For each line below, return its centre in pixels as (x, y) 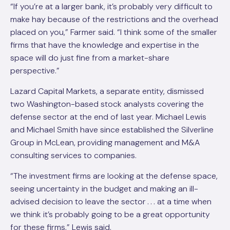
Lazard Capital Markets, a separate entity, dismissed (107, 91)
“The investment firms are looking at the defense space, (114, 176)
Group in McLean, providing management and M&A (105, 142)
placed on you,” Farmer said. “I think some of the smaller (114, 32)
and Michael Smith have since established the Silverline (112, 130)
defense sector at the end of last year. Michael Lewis (108, 117)
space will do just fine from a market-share (90, 58)
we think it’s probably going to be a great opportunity (110, 214)
